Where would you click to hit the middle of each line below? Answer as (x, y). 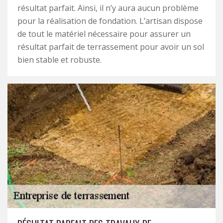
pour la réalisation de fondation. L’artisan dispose (110, 21)
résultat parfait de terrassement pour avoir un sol (111, 47)
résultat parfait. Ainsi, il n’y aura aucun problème (108, 8)
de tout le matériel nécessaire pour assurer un (104, 34)
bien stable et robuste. (59, 60)
